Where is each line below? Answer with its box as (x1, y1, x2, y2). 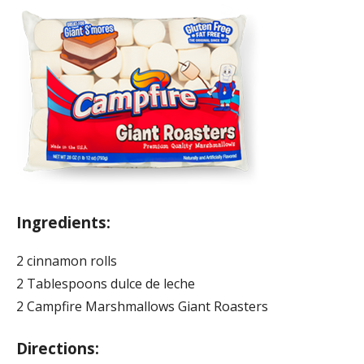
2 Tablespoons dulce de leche (16, 274, 195, 292)
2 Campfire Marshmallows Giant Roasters (16, 297, 268, 315)
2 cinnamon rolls (16, 251, 117, 270)
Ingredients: (16, 211, 110, 232)
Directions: (16, 337, 99, 358)
